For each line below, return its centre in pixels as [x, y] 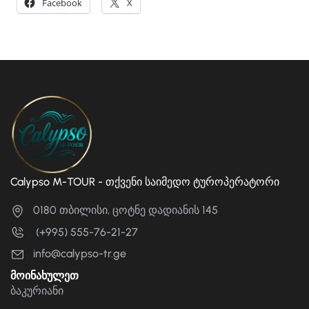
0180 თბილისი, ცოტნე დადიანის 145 [126, 210]
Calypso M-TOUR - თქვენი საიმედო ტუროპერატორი [145, 182]
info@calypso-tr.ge [80, 254]
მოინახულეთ [44, 276]
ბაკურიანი [37, 291]
